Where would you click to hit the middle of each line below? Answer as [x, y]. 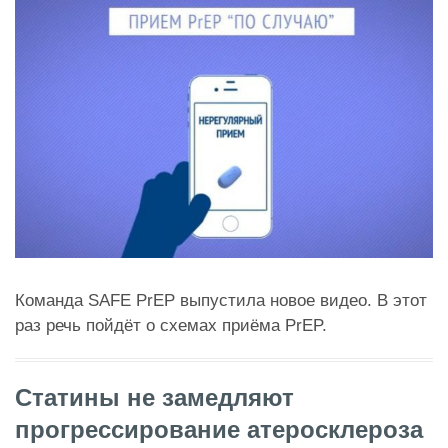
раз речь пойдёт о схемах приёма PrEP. [171, 326]
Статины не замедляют [154, 398]
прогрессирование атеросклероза [219, 430]
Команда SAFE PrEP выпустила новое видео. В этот [221, 301]
